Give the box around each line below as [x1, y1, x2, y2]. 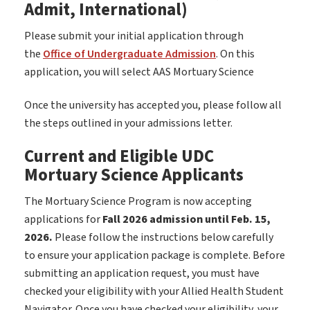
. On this [216, 46, 255, 62]
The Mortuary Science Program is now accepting [24, 194, 252, 210]
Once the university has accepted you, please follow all [24, 98, 282, 113]
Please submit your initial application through [24, 28, 244, 44]
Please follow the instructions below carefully [53, 230, 273, 246]
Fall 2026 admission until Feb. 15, [102, 212, 271, 228]
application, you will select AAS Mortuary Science [24, 64, 254, 80]
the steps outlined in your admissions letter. [24, 116, 232, 131]
